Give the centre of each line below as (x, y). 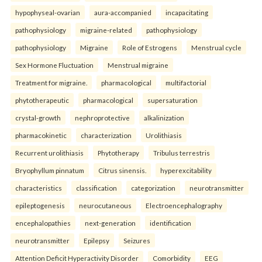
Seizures (137, 241)
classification (96, 188)
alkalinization (164, 118)
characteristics (39, 188)
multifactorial (186, 83)
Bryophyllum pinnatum (50, 170)
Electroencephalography (184, 206)
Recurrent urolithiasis (49, 153)
